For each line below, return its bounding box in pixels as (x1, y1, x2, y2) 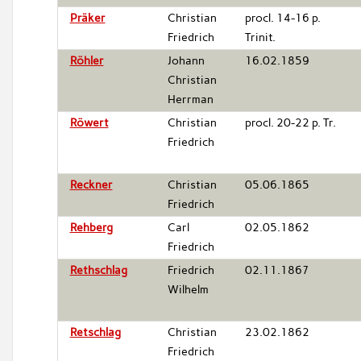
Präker (69, 10, 106, 25)
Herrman (167, 92, 214, 106)
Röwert (69, 115, 109, 130)
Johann (167, 53, 205, 68)
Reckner (69, 177, 113, 192)
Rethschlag (69, 263, 127, 277)
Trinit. (244, 30, 276, 44)
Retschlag (69, 325, 121, 339)
